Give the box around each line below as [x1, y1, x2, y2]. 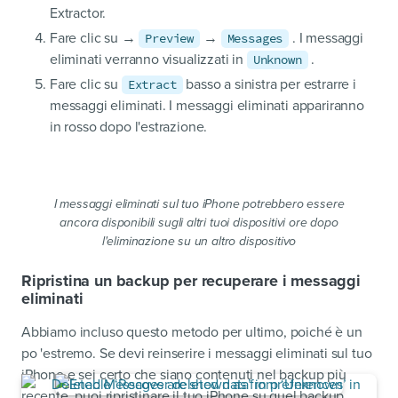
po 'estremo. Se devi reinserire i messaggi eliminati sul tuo [21, 345, 372, 363]
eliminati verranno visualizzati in [50, 51, 247, 69]
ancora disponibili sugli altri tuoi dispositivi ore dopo [60, 215, 338, 231]
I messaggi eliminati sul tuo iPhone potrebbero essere [53, 196, 345, 212]
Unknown [252, 52, 302, 68]
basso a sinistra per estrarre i [182, 76, 356, 94]
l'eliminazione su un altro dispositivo [101, 234, 297, 250]
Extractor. [50, 4, 107, 23]
